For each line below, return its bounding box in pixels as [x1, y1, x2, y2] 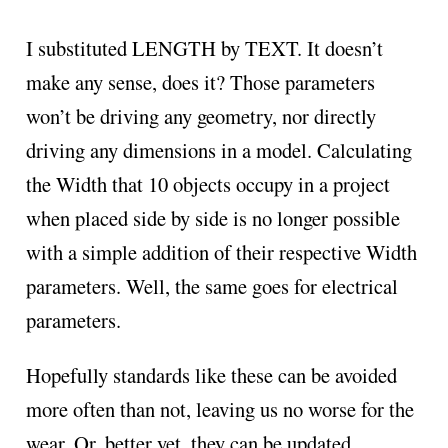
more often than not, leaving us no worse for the [25, 395, 414, 424]
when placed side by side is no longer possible [25, 204, 400, 233]
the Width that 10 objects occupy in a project [25, 170, 390, 199]
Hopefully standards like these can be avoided [25, 361, 397, 390]
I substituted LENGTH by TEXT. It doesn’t [25, 34, 383, 63]
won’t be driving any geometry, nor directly [25, 102, 376, 131]
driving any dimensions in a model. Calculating [25, 136, 412, 165]
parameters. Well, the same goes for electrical [25, 272, 398, 301]
